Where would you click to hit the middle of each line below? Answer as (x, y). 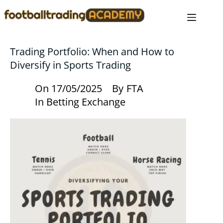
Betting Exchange (86, 102)
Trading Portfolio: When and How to (92, 52)
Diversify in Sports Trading (70, 65)
